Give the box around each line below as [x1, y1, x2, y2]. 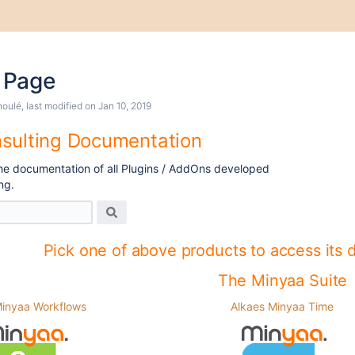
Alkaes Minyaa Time [231, 300, 334, 313]
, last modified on [21, 100, 98, 112]
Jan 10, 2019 [98, 100, 151, 112]
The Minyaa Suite [217, 271, 348, 290]
